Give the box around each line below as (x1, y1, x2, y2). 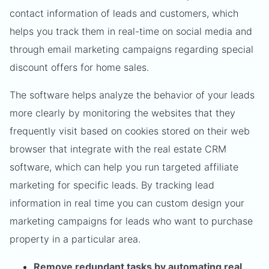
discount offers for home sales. (10, 61, 149, 73)
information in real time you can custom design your (10, 197, 244, 209)
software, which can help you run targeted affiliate (10, 161, 238, 173)
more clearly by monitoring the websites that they (10, 107, 235, 119)
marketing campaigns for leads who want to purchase (10, 215, 253, 227)
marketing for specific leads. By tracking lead (10, 179, 214, 191)
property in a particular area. (10, 233, 141, 245)
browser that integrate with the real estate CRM (10, 143, 226, 155)
